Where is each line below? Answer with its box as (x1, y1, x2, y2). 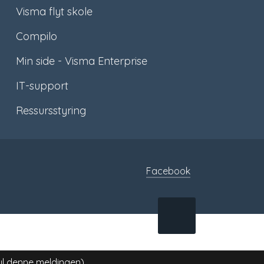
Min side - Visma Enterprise (15, 54, 147, 68)
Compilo (15, 29, 57, 43)
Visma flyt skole (15, 4, 93, 18)
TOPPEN (176, 243, 232, 260)
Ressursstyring (15, 103, 86, 117)
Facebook (146, 164, 190, 177)
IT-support (15, 78, 68, 93)
